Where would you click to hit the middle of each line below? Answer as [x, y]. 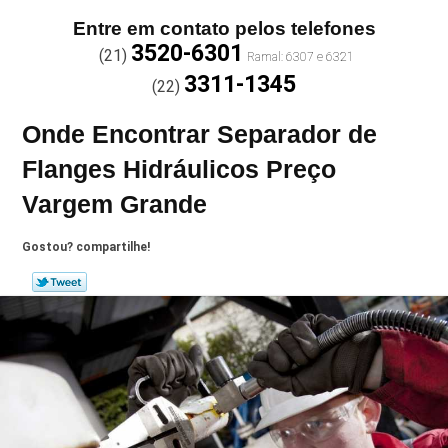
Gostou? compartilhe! [86, 247]
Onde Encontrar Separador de [200, 134]
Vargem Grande [115, 204]
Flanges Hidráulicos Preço [179, 169]
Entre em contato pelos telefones [224, 28]
